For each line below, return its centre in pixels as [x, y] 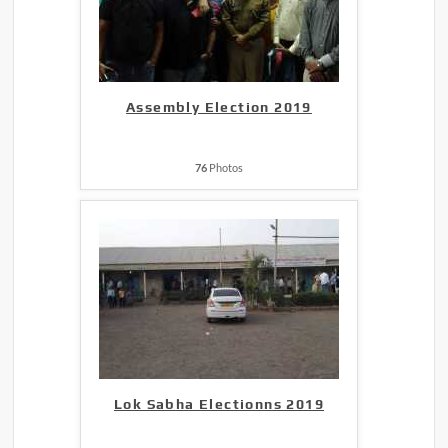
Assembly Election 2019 [219, 107]
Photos [224, 168]
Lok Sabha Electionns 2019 [218, 404]
